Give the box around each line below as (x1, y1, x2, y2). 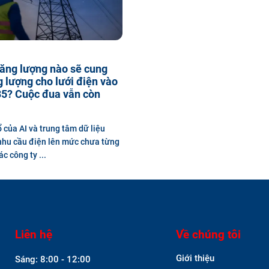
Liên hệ (15, 228, 52, 241)
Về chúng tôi (176, 228, 241, 241)
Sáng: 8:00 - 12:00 (15, 254, 91, 265)
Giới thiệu (176, 253, 214, 264)
